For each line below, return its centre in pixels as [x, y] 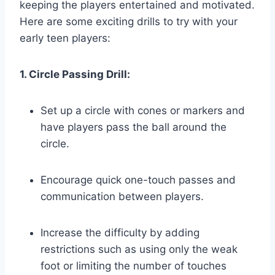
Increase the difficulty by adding [120, 232]
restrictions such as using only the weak [139, 249]
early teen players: [65, 38]
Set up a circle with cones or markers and [143, 110]
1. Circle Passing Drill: [75, 74]
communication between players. [122, 196]
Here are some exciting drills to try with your [129, 21]
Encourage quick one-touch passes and [138, 180]
